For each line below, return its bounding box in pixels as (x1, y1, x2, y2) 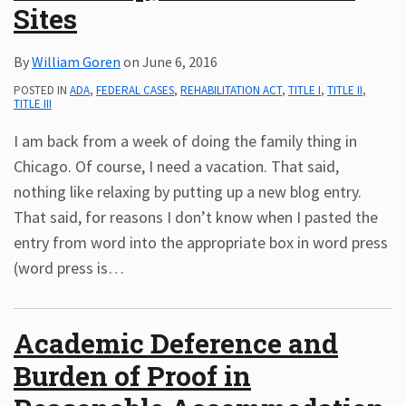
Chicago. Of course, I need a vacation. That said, (14, 156, 339, 177)
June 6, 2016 (142, 53, 217, 71)
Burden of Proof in (14, 358, 251, 393)
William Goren (32, 53, 121, 71)
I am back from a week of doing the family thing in (14, 130, 357, 151)
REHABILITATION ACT (180, 82, 282, 98)
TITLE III (14, 96, 52, 111)
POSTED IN (14, 82, 70, 98)
